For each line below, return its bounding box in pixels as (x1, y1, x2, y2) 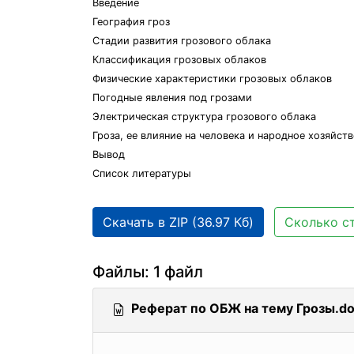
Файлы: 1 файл (92, 262, 203, 281)
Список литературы (92, 168, 191, 179)
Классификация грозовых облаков (92, 54, 266, 66)
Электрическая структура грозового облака (92, 111, 316, 122)
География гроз (92, 16, 170, 28)
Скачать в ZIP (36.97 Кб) (103, 214, 254, 230)
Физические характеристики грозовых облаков (92, 73, 332, 85)
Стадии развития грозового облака (92, 35, 271, 47)
